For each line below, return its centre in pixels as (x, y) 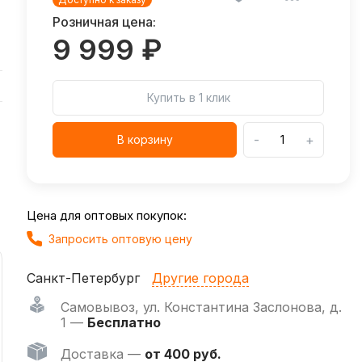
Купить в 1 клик (188, 97)
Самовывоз (98, 307)
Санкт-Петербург (83, 278)
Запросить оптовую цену (120, 238)
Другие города (200, 278)
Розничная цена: (104, 22)
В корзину (145, 139)
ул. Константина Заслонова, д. (242, 307)
